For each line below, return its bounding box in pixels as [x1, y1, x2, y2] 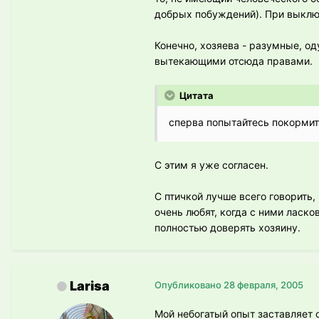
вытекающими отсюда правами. [155, 54, 313, 67]
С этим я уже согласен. [155, 158, 268, 171]
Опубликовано [155, 278, 224, 291]
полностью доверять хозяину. [155, 221, 300, 234]
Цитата [177, 89, 214, 101]
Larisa [70, 278, 110, 293]
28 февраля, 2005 [224, 278, 303, 291]
